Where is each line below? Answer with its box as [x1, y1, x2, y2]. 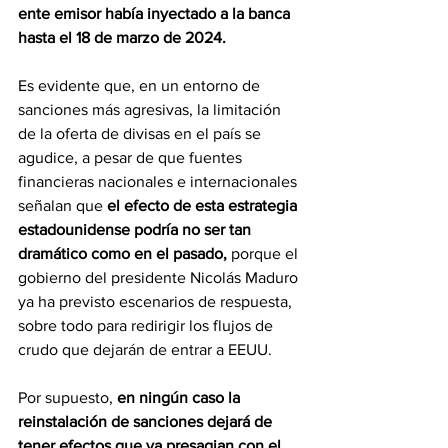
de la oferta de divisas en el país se [18, 125, 265, 143]
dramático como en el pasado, [18, 245, 227, 263]
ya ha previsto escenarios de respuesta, [18, 293, 296, 311]
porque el [227, 245, 302, 263]
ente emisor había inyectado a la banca [18, 5, 294, 23]
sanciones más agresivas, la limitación [18, 101, 285, 119]
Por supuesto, [18, 389, 117, 407]
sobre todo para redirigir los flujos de [18, 317, 277, 335]
